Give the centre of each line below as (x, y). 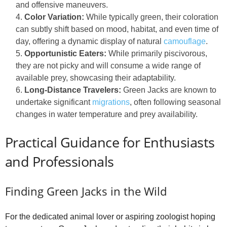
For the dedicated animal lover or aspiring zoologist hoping (110, 216)
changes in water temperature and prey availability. (107, 114)
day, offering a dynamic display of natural (90, 41)
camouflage (185, 41)
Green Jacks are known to (169, 90)
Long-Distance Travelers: (73, 90)
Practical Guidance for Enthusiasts (110, 142)
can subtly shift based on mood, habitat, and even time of (117, 29)
